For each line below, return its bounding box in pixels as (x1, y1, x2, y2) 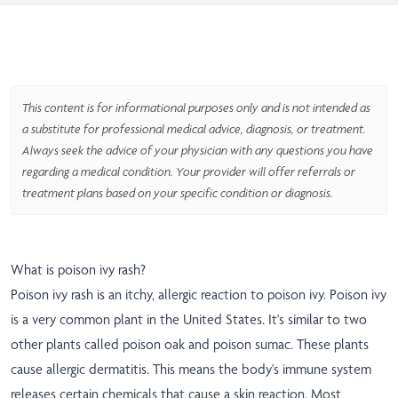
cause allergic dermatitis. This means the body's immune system (11, 361, 371, 378)
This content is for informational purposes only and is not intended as (22, 100, 370, 115)
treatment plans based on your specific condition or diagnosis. (22, 186, 333, 201)
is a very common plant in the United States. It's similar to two (11, 311, 367, 329)
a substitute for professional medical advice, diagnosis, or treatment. (22, 122, 366, 137)
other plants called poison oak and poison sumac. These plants (11, 336, 369, 354)
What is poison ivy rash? (11, 261, 146, 279)
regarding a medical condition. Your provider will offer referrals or (22, 164, 355, 179)
